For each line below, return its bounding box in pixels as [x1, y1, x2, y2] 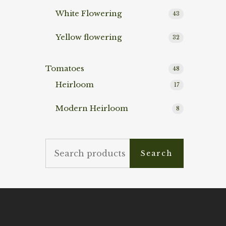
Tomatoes [45, 64, 84, 74]
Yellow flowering [55, 32, 122, 42]
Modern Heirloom [55, 103, 128, 114]
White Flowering [55, 9, 122, 19]
